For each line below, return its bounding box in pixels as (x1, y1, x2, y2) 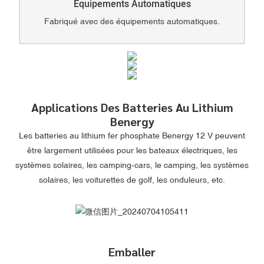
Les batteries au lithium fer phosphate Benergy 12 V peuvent (19, 131, 245, 141)
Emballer (108, 244, 156, 260)
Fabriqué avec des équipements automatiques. (44, 16, 220, 26)
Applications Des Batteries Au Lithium (31, 100, 233, 115)
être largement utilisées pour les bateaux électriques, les (27, 146, 237, 156)
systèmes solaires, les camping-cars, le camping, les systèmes (15, 160, 249, 170)
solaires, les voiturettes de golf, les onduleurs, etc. (39, 175, 225, 185)
